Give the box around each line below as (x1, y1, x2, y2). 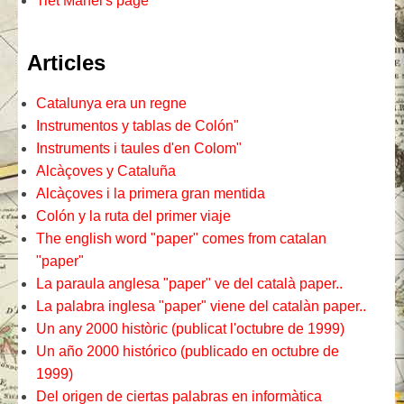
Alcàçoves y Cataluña (36, 163, 176, 179)
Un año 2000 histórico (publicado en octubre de (36, 344, 339, 359)
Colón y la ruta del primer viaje (36, 208, 231, 224)
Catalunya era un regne (36, 96, 187, 111)
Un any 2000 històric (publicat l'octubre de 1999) (36, 321, 344, 336)
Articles (27, 50, 106, 75)
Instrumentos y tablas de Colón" (36, 118, 239, 133)
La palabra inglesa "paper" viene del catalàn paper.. (36, 298, 366, 314)
